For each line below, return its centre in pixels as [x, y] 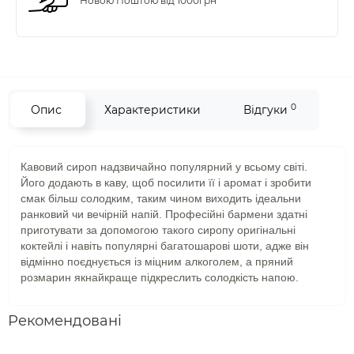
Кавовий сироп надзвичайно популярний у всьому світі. [164, 167]
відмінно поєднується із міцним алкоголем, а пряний [157, 262]
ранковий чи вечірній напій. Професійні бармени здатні [164, 215]
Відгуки [267, 110]
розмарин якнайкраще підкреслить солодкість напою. [160, 278]
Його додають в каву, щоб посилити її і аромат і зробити [166, 183]
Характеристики [153, 110]
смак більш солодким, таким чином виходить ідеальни [161, 199]
